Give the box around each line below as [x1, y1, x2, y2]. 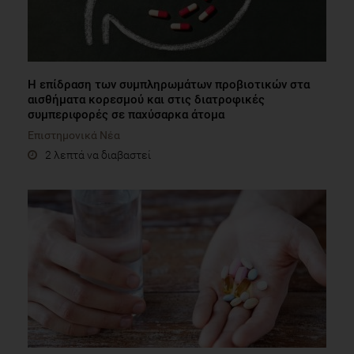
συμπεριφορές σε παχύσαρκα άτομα [28, 107, 224, 122]
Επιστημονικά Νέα [28, 128, 120, 141]
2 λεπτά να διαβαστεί [45, 148, 151, 161]
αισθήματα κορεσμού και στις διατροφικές [28, 92, 265, 107]
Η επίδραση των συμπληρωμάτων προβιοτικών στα [28, 77, 310, 92]
